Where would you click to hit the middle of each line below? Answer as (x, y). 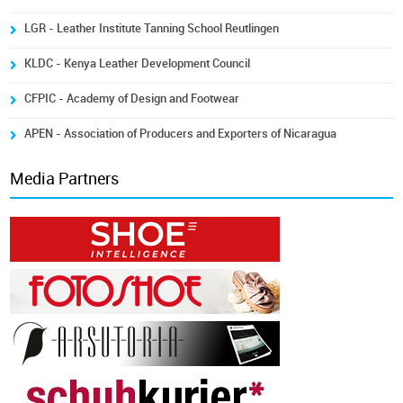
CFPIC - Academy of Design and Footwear (132, 99)
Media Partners (65, 179)
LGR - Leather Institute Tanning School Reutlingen (152, 28)
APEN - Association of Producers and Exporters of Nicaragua (181, 134)
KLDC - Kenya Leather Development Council (138, 63)
